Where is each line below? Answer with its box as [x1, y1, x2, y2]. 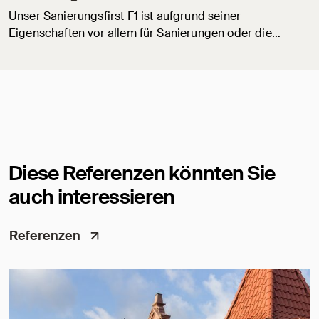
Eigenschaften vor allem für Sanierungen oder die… [9, 26, 281, 41]
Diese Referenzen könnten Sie [9, 160, 276, 187]
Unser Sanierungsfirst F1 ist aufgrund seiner [9, 9, 241, 24]
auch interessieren [9, 184, 175, 211]
